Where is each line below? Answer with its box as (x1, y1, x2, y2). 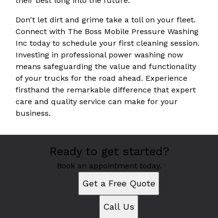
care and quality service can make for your (16, 97, 178, 107)
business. (16, 109, 51, 118)
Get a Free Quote (82, 178, 155, 189)
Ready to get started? (49, 145, 169, 159)
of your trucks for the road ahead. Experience (16, 73, 187, 83)
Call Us (103, 201, 134, 212)
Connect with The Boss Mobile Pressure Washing (16, 27, 199, 36)
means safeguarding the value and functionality (16, 62, 196, 72)
